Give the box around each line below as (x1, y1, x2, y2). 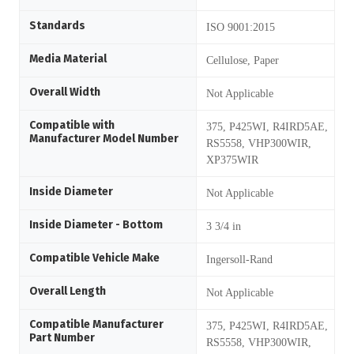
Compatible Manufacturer (29, 318, 164, 331)
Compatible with (29, 119, 115, 132)
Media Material (29, 52, 107, 66)
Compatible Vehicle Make (29, 251, 160, 265)
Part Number (29, 331, 95, 345)
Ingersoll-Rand (206, 254, 273, 265)
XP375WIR (206, 154, 258, 166)
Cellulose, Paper (206, 55, 279, 66)
